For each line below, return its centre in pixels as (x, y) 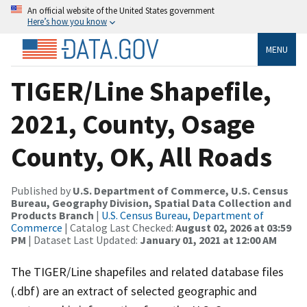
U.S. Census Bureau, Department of (183, 215)
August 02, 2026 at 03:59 (233, 227)
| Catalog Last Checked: (119, 227)
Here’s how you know (67, 21)
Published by (42, 190)
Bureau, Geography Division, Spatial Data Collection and (151, 202)
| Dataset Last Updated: (83, 240)
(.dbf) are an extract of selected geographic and (134, 291)
